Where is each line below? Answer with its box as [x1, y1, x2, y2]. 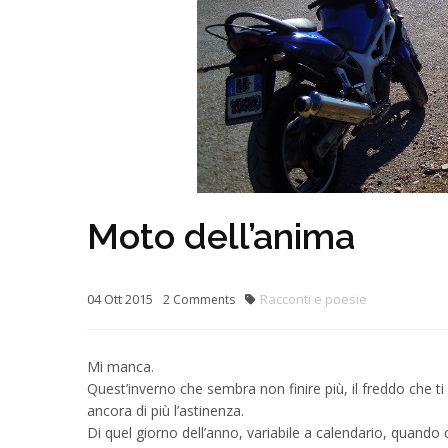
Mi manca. [87, 357, 154, 376]
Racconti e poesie [260, 290, 367, 308]
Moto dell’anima [87, 215, 355, 257]
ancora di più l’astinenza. [87, 401, 244, 420]
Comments [170, 291, 235, 308]
